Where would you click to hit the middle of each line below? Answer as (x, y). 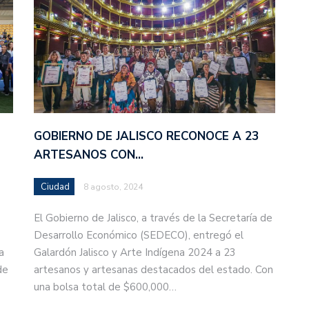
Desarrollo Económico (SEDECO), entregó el (139, 236)
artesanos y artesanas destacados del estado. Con (153, 270)
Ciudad (55, 187)
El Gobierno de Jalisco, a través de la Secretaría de (153, 218)
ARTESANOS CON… (89, 155)
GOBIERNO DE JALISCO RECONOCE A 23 (146, 137)
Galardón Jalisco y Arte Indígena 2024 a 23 (135, 253)
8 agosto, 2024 (113, 187)
